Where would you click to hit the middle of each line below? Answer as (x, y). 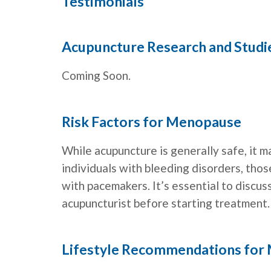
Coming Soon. (96, 76)
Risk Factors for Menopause (152, 122)
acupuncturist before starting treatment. (166, 203)
